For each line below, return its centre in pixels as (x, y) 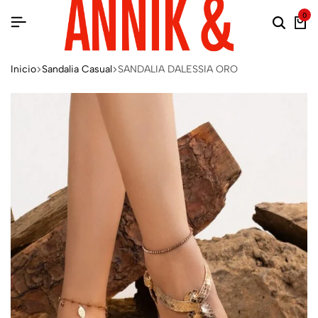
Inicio (23, 69)
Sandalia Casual (77, 69)
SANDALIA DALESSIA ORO (178, 69)
